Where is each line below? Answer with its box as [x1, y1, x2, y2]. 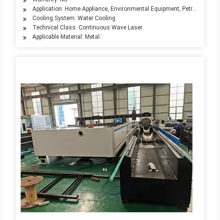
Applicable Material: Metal [32, 33, 100, 41]
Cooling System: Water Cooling [32, 15, 115, 22]
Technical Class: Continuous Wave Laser [32, 24, 142, 31]
